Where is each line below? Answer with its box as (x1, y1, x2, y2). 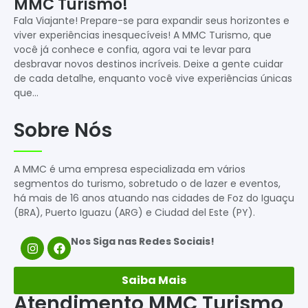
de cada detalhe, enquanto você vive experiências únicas (14, 71, 292, 85)
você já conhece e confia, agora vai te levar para (14, 42, 251, 56)
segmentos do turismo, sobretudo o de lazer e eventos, (14, 177, 280, 190)
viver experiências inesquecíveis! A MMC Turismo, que (14, 27, 272, 42)
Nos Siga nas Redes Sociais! (71, 234, 214, 249)
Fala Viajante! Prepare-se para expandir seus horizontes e (14, 13, 289, 27)
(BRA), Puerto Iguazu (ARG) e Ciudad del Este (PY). (14, 206, 255, 219)
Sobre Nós (14, 116, 112, 144)
